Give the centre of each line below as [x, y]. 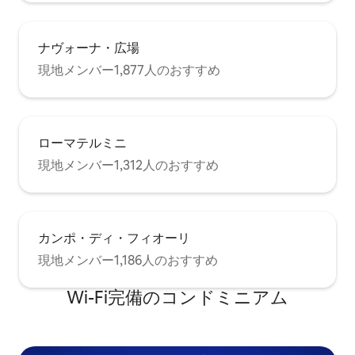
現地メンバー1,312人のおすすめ [128, 165]
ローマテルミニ [82, 143]
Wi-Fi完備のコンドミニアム [177, 297]
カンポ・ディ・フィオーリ [114, 238]
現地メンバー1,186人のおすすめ [128, 260]
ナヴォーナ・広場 [89, 48]
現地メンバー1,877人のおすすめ [129, 70]
